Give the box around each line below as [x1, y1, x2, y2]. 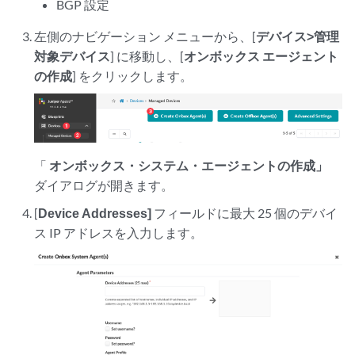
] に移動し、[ [110, 48, 185, 63]
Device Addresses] [38, 205, 152, 221]
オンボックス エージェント [184, 48, 339, 63]
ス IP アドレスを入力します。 [34, 225, 204, 241]
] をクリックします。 [72, 67, 193, 83]
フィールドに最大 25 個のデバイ [151, 205, 338, 221]
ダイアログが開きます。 [34, 177, 174, 193]
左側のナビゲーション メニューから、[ [34, 28, 257, 44]
